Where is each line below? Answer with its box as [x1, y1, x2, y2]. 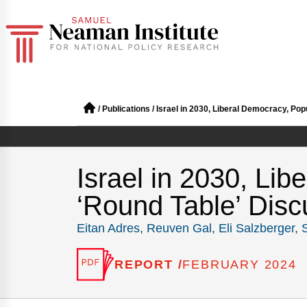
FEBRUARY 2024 [182, 258, 297, 271]
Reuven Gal [147, 221, 212, 235]
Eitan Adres [77, 221, 140, 235]
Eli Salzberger [219, 221, 295, 235]
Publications [102, 104, 150, 114]
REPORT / [114, 257, 183, 271]
